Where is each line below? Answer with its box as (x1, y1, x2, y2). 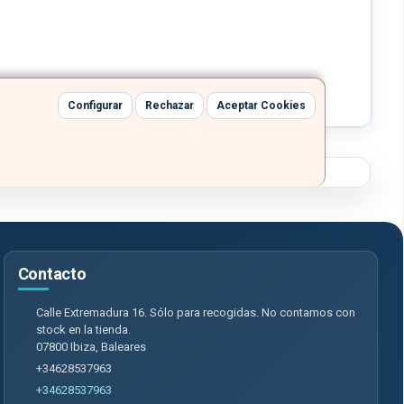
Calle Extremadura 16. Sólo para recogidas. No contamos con (35, 306, 355, 320)
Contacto (17, 264, 87, 284)
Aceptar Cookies (216, 99, 306, 113)
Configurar (68, 99, 123, 113)
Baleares (100, 340, 146, 354)
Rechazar (145, 99, 194, 113)
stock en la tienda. (35, 323, 131, 337)
